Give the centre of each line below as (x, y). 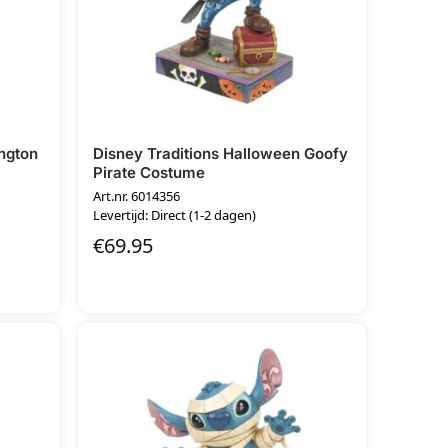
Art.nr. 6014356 (137, 195)
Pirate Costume (149, 173)
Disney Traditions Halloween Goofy (221, 154)
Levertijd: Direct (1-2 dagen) (175, 214)
